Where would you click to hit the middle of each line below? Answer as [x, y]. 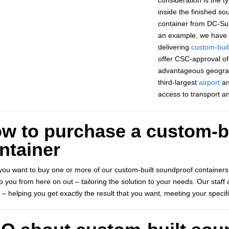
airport [209, 82]
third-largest [178, 82]
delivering [174, 47]
